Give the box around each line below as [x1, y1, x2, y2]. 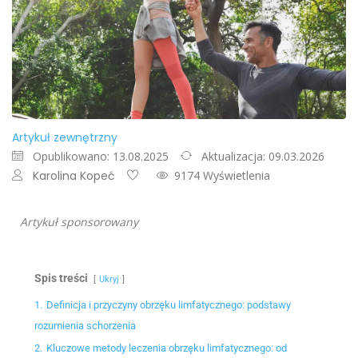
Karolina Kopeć [33, 168, 115, 185]
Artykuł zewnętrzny [12, 129, 117, 146]
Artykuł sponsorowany [20, 214, 138, 230]
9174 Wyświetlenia [174, 168, 270, 184]
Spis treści [34, 272, 88, 285]
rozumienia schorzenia [34, 320, 136, 332]
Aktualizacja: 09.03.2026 [201, 149, 324, 165]
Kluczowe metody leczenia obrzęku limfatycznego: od [46, 342, 287, 355]
